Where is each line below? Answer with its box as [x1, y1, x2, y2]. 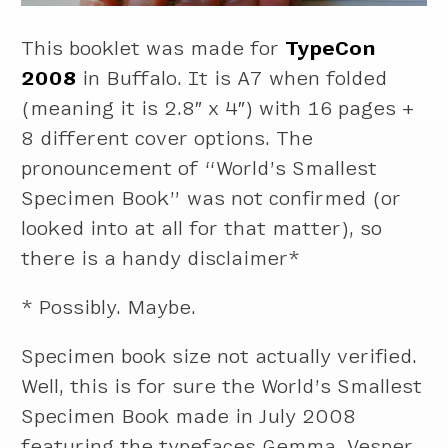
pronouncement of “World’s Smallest [21, 157, 378, 179]
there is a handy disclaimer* [21, 247, 301, 269]
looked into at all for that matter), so [21, 217, 383, 239]
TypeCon [285, 37, 377, 59]
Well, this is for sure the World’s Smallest [21, 375, 423, 397]
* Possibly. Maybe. [21, 296, 197, 318]
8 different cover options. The [21, 127, 314, 149]
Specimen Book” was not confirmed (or [21, 187, 402, 209]
